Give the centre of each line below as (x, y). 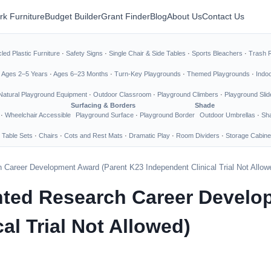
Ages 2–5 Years (24, 74)
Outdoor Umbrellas (227, 115)
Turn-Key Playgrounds (148, 74)
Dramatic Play (149, 135)
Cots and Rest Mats (93, 135)
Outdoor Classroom (122, 94)
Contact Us (223, 16)
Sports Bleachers (217, 53)
